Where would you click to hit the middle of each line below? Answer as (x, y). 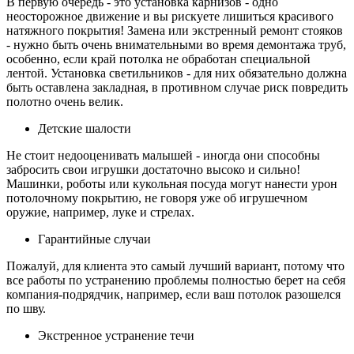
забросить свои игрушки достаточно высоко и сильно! (153, 170)
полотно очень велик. (65, 102)
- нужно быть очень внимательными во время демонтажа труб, (176, 45)
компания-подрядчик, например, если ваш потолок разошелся (173, 295)
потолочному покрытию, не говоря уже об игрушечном (157, 198)
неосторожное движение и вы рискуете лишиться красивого (170, 17)
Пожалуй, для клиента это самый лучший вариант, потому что (175, 266)
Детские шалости (85, 129)
